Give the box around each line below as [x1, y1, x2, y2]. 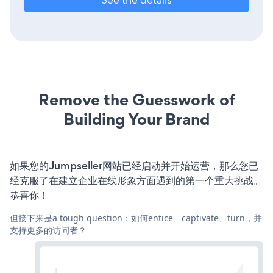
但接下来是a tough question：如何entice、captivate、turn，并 [10, 212, 262, 224]
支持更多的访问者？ [10, 224, 87, 236]
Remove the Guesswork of [38, 88, 235, 112]
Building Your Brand [63, 108, 210, 131]
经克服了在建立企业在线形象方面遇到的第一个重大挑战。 [10, 173, 263, 188]
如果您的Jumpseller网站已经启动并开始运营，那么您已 [10, 158, 258, 174]
